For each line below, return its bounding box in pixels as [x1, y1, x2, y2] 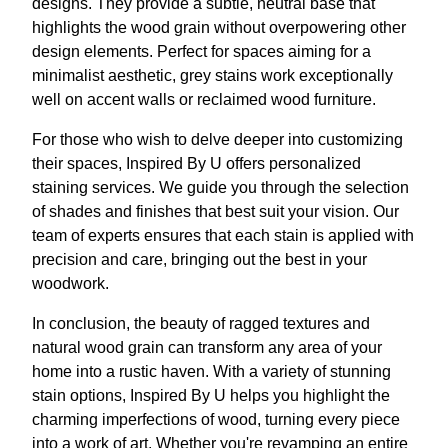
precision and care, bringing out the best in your [32, 251, 367, 268]
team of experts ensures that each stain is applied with [32, 227, 414, 244]
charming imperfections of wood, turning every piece [32, 411, 400, 428]
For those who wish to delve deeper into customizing [32, 131, 403, 148]
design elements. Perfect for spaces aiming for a [32, 43, 371, 60]
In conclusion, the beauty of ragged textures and [32, 315, 370, 332]
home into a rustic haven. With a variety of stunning [32, 363, 391, 380]
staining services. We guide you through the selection [32, 179, 409, 196]
